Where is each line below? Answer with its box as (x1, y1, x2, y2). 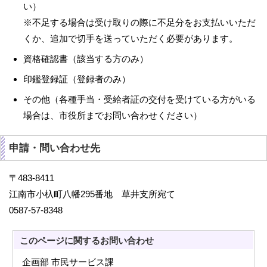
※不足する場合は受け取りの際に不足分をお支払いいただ (23, 17, 256, 27)
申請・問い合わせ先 (9, 142, 100, 154)
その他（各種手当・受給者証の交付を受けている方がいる (23, 94, 256, 104)
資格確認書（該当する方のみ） (23, 54, 148, 64)
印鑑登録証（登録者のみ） (23, 74, 131, 84)
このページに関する (20, 235, 101, 246)
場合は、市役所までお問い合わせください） (23, 110, 202, 120)
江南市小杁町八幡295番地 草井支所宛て (9, 189, 175, 199)
